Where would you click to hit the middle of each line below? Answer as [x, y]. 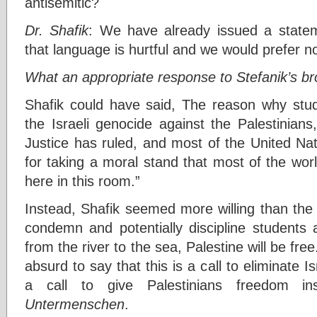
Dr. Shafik [57, 30]
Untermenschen [75, 304]
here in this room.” [82, 180]
